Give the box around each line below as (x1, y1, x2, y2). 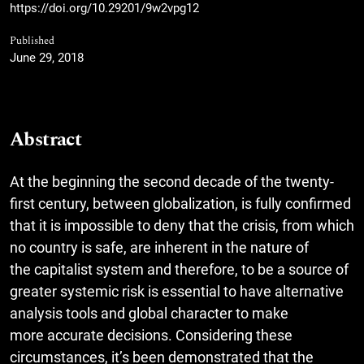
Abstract (10, 124, 82, 154)
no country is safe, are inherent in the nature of (10, 238, 309, 256)
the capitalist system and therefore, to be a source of (10, 260, 349, 278)
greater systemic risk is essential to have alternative (10, 282, 344, 300)
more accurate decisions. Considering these (10, 326, 292, 344)
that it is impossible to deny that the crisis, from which (10, 216, 354, 234)
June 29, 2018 (10, 50, 84, 65)
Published (10, 32, 54, 49)
